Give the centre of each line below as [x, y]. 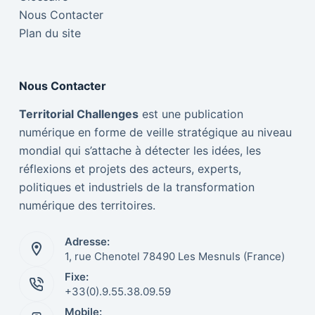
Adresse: [87, 242]
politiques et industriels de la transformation [136, 187]
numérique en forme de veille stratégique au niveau [155, 132]
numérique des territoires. [87, 205]
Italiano [221, 289]
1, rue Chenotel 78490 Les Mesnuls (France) [174, 256]
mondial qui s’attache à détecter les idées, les [140, 150]
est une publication [191, 114]
